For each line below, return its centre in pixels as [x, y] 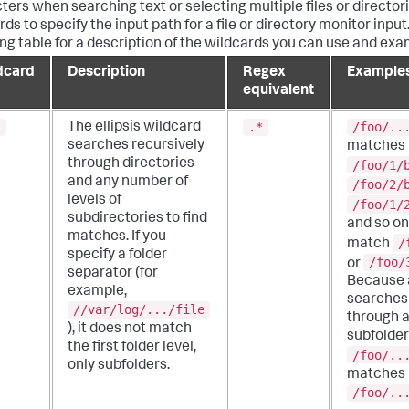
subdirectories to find [137, 219]
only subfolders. [119, 367]
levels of [94, 200]
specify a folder [117, 255]
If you [149, 237]
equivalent [278, 91]
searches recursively [136, 146]
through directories [131, 164]
